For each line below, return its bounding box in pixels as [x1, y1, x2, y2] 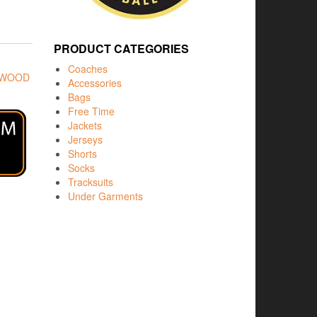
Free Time [68, 103, 115, 118]
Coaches [68, 61, 108, 76]
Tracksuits [68, 174, 113, 189]
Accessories [68, 75, 122, 90]
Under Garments [68, 188, 143, 203]
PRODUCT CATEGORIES [54, 40, 189, 57]
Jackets [68, 117, 102, 132]
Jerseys [68, 132, 103, 146]
